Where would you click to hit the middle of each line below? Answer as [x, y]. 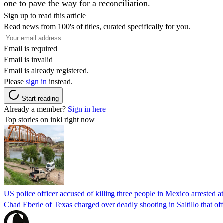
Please [15, 82]
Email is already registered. [46, 71]
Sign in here [87, 109]
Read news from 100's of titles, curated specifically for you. [97, 27]
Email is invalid [28, 60]
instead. [60, 82]
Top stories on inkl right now [49, 120]
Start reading [40, 99]
